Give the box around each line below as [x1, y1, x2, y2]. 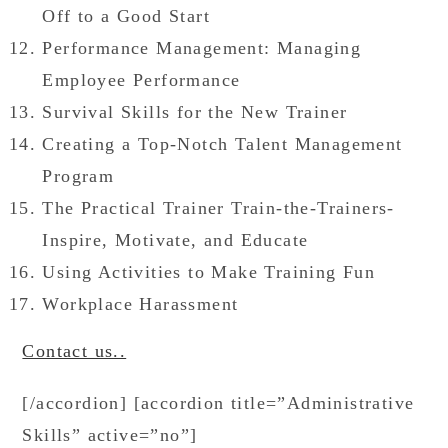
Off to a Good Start [42, 6, 211, 26]
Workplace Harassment [42, 294, 239, 314]
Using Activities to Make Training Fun [42, 262, 376, 282]
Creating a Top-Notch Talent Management [42, 134, 403, 154]
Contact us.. [22, 341, 127, 361]
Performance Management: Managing [42, 38, 362, 58]
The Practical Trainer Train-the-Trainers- [42, 198, 395, 218]
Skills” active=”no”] [22, 425, 198, 445]
